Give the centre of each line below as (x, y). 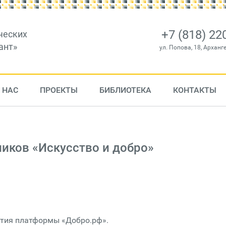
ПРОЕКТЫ (59, 90)
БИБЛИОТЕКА (125, 90)
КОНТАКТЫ (194, 90)
